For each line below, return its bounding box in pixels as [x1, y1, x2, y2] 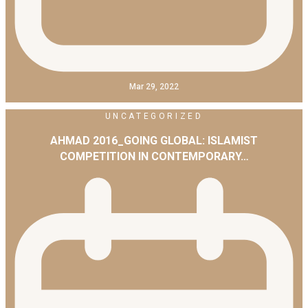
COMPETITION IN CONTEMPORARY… [59, 150, 249, 164]
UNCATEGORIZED [104, 111, 203, 122]
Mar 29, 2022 [129, 82, 179, 92]
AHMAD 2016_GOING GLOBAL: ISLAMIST [50, 134, 258, 148]
